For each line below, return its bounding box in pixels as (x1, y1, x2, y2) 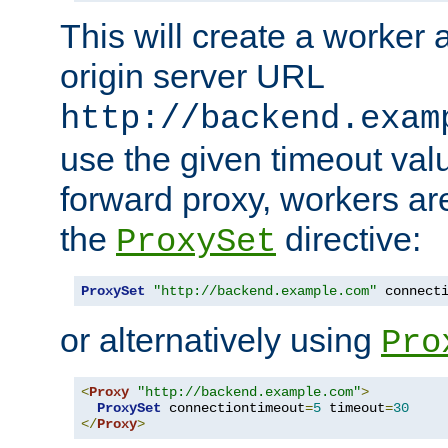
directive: (276, 219, 421, 258)
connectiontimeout (161, 399, 305, 416)
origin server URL (60, 56, 324, 95)
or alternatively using (60, 320, 381, 359)
